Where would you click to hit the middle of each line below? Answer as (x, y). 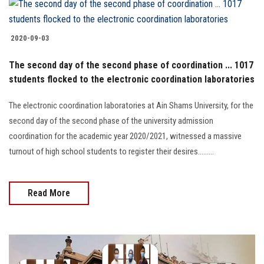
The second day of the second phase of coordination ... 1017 (131, 65)
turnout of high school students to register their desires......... (111, 151)
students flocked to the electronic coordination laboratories (132, 79)
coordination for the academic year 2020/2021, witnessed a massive (125, 136)
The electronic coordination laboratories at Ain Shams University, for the (131, 105)
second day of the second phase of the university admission (111, 121)
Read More (49, 193)
